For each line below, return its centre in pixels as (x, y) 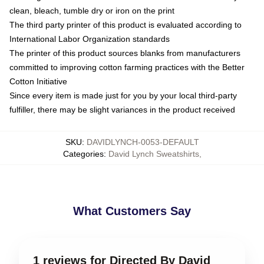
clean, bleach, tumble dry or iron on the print (92, 10)
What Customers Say (132, 211)
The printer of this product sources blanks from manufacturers (125, 53)
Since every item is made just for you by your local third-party (123, 95)
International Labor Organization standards (90, 39)
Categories (83, 154)
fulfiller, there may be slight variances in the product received (122, 109)
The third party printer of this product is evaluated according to (126, 24)
